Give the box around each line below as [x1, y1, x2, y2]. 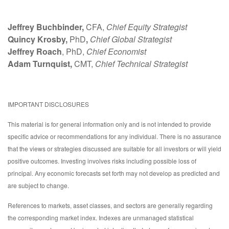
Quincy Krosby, [8, 33, 70, 45]
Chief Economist [86, 45, 146, 58]
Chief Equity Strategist [106, 21, 187, 33]
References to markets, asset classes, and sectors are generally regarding [8, 201, 213, 210]
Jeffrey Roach [8, 45, 62, 58]
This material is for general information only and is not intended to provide [8, 120, 211, 129]
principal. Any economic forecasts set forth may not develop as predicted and [8, 169, 220, 178]
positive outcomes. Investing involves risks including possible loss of [8, 156, 196, 166]
